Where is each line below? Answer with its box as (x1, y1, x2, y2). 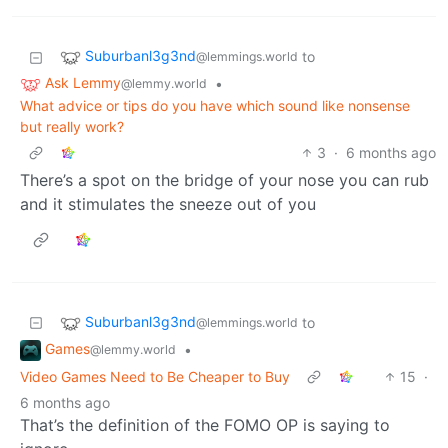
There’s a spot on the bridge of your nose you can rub (20, 170, 429, 190)
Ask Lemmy (45, 74, 121, 92)
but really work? (20, 118, 124, 135)
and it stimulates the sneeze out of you (20, 194, 316, 214)
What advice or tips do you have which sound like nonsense (20, 97, 410, 114)
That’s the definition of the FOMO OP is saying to (20, 414, 390, 435)
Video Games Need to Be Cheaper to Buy (20, 367, 290, 385)
